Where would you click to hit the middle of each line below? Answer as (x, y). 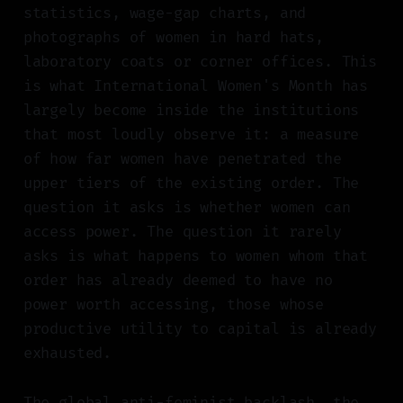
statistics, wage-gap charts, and (165, 13)
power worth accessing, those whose (173, 305)
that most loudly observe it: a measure (191, 135)
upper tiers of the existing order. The (191, 184)
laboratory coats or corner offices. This (200, 62)
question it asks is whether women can (187, 208)
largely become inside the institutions (191, 111)
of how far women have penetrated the (182, 159)
